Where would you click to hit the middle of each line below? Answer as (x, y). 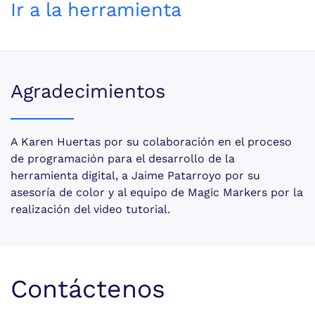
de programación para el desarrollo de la (123, 158)
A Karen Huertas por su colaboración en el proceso (151, 141)
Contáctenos (88, 289)
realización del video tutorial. (90, 209)
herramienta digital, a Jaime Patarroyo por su (135, 175)
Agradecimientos (88, 91)
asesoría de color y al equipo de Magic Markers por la (157, 192)
